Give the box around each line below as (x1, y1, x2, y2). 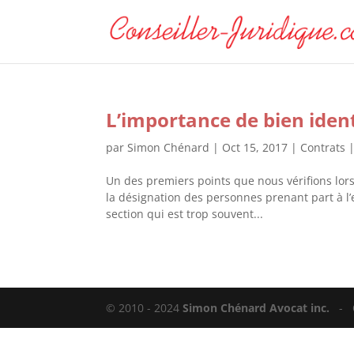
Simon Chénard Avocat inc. (183, 300, 333, 315)
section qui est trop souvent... (106, 206, 264, 221)
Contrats (300, 140, 346, 155)
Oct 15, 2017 (222, 140, 288, 155)
